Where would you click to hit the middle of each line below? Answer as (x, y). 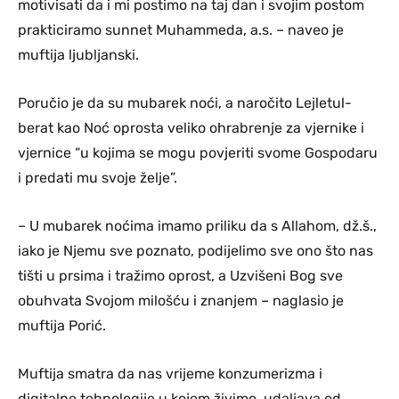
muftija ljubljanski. (78, 55)
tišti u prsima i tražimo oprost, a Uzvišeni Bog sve (180, 276)
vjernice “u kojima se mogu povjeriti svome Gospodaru (198, 153)
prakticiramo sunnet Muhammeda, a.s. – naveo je (181, 30)
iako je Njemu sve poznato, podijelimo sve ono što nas (195, 251)
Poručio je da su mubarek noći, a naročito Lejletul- (185, 103)
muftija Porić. (62, 326)
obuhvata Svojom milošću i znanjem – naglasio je (181, 301)
